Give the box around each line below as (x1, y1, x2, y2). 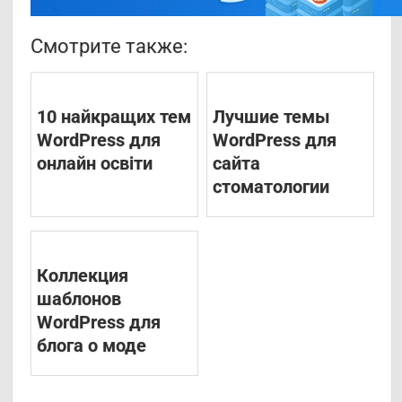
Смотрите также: (31, 35, 188, 58)
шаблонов (37, 288, 122, 310)
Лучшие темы (212, 106, 330, 128)
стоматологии (212, 176, 329, 198)
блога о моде (37, 335, 147, 357)
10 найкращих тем (37, 106, 192, 128)
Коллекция (37, 265, 129, 287)
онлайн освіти (37, 153, 153, 175)
